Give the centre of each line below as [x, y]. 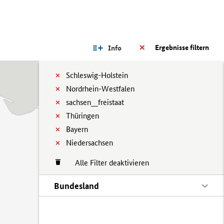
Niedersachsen [89, 143]
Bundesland [76, 186]
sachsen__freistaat [95, 102]
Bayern [77, 129]
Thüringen [82, 116]
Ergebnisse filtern [182, 47]
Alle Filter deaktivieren [107, 163]
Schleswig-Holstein [97, 75]
